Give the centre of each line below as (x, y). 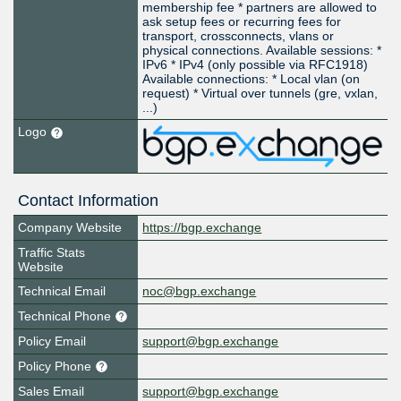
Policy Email (52, 341)
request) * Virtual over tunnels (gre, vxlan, (260, 94)
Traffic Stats (51, 252)
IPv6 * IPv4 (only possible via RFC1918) (256, 65)
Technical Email (62, 290)
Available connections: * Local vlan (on (252, 79)
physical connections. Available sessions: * (262, 51)
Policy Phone (56, 366)
